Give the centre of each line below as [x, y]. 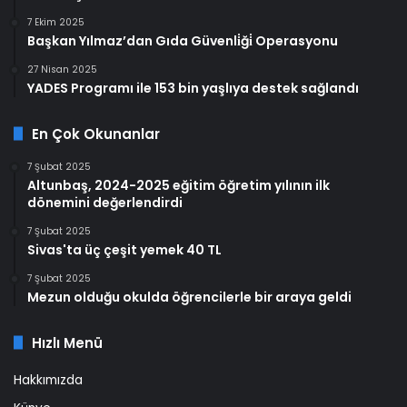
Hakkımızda [48, 380]
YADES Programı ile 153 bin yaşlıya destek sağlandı [193, 88]
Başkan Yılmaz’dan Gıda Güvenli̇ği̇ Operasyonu [183, 40]
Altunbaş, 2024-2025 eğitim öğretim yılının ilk [179, 185]
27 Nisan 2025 [62, 69]
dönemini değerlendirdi [105, 202]
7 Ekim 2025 [56, 22]
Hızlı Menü [67, 342]
